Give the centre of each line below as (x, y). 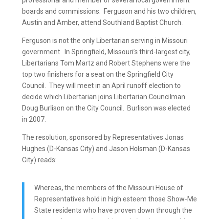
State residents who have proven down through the (113, 210)
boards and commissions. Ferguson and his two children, (109, 11)
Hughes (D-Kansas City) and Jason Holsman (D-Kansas (106, 149)
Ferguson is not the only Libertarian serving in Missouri (105, 41)
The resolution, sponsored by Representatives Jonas (103, 137)
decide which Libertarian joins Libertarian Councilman (103, 97)
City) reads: (39, 160)
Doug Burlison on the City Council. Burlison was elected (106, 108)
